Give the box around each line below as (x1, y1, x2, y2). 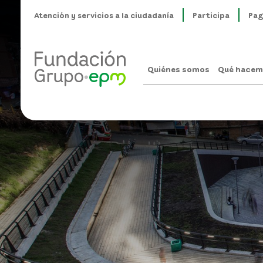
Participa (193, 10, 230, 20)
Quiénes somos (147, 64, 210, 74)
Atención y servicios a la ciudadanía (35, 10, 174, 20)
